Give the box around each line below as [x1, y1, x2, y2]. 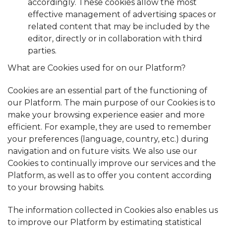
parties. [28, 46, 56, 56]
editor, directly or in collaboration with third [28, 34, 202, 44]
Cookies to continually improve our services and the [8, 158, 216, 168]
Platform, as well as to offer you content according [8, 171, 212, 181]
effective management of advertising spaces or [28, 10, 216, 20]
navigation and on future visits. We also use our [8, 146, 197, 156]
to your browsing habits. [8, 183, 104, 193]
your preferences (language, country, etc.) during [8, 134, 209, 144]
